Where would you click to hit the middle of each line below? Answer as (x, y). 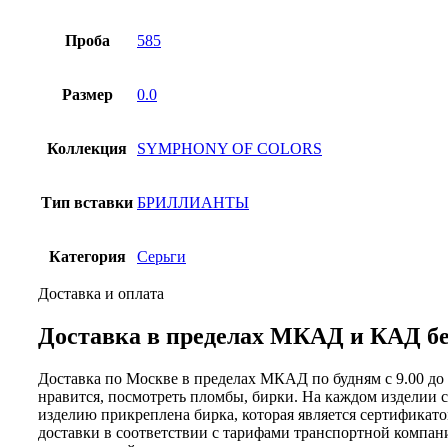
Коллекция (87, 148)
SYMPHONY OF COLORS (229, 148)
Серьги (161, 256)
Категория (87, 256)
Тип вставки (87, 202)
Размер (87, 94)
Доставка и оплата (101, 293)
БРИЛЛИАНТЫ (193, 202)
